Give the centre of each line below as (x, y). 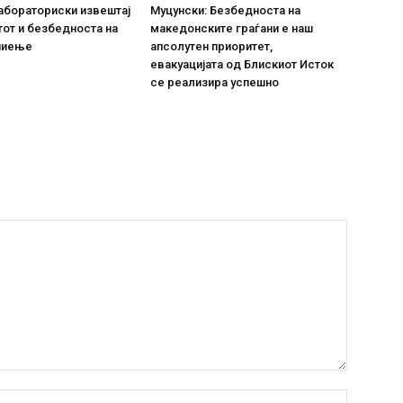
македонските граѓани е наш (232, 28)
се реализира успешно (215, 82)
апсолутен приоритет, (212, 46)
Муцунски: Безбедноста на (226, 10)
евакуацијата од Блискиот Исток (242, 64)
